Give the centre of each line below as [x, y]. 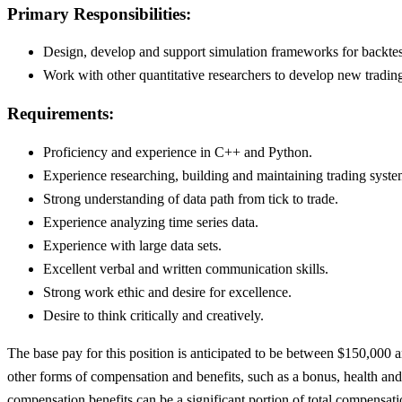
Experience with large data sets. [132, 245]
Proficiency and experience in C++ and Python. [178, 152]
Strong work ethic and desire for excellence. [167, 292]
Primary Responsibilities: [99, 13]
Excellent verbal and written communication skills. [186, 268]
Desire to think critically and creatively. [153, 315]
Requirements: [61, 113]
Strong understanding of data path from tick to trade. [191, 198]
